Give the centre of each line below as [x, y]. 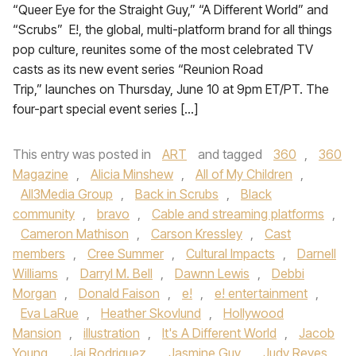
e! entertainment [261, 293]
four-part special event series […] [105, 109]
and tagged [230, 154]
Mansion [37, 333]
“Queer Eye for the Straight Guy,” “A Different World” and [170, 10]
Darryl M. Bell [116, 273]
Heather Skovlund [151, 313]
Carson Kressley [197, 234]
